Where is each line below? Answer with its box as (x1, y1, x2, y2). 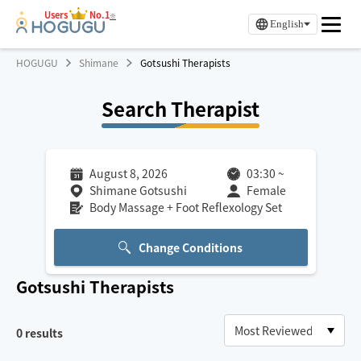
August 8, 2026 (89, 165, 168, 181)
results (23, 325, 63, 341)
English (270, 18, 304, 30)
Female (246, 182, 286, 198)
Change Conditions (139, 239, 243, 255)
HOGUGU (16, 56, 58, 69)
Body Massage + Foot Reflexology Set (89, 199, 282, 215)
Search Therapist (102, 94, 259, 122)
